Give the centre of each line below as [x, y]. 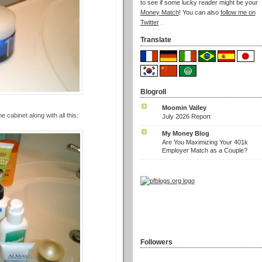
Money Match [159, 13]
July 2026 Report [186, 116]
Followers [156, 242]
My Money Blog [185, 133]
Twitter [149, 23]
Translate [156, 40]
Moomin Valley [184, 107]
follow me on [238, 13]
